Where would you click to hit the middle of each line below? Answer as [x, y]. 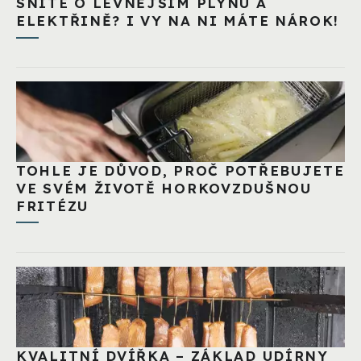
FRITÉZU [52, 206]
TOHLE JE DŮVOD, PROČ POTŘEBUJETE [180, 171]
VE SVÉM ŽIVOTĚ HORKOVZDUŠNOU [164, 189]
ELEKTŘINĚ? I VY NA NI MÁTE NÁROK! [178, 21]
